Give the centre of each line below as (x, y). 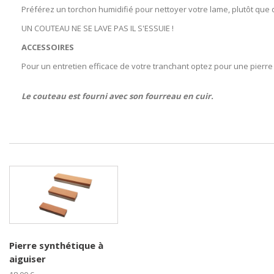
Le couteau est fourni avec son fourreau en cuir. (117, 96)
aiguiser (28, 259)
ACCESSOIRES (48, 47)
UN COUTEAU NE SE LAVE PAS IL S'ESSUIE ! (98, 28)
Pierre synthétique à (56, 246)
